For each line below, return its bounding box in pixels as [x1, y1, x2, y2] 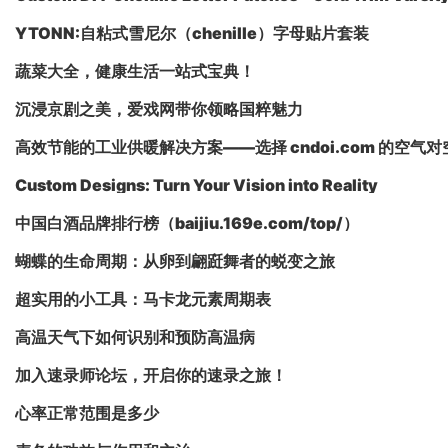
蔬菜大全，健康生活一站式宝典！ [15, 61, 255, 81]
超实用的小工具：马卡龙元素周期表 [15, 289, 271, 309]
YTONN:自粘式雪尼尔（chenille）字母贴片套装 [15, 23, 369, 43]
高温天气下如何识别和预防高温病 [15, 327, 255, 347]
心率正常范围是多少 [15, 403, 159, 423]
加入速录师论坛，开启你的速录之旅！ [15, 365, 287, 385]
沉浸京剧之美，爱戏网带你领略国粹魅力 [15, 99, 303, 119]
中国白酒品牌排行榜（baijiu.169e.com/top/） [15, 213, 359, 233]
